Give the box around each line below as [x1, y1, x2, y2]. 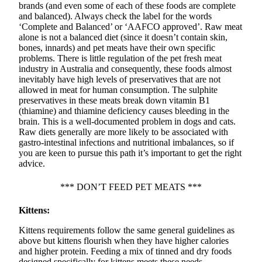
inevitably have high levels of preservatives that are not [19, 74, 220, 85]
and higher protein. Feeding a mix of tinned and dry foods [19, 246, 232, 257]
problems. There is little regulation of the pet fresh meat [19, 53, 222, 64]
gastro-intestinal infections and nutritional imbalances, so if [19, 137, 234, 148]
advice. [19, 158, 45, 169]
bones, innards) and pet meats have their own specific [19, 43, 215, 53]
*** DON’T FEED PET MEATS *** [60, 182, 202, 192]
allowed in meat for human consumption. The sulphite [19, 85, 218, 95]
